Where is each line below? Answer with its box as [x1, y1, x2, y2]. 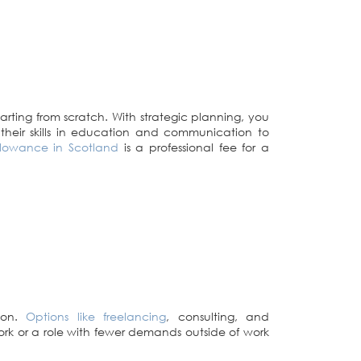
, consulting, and [166, 309, 270, 323]
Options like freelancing [26, 309, 167, 323]
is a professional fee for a [118, 139, 269, 154]
